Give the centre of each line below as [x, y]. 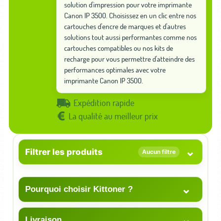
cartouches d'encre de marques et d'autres [125, 26]
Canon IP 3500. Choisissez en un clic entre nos [130, 16]
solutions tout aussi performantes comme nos [130, 37]
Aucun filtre [159, 152]
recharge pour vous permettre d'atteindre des [129, 59]
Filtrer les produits [64, 152]
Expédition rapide [104, 103]
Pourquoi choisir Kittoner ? [79, 189]
